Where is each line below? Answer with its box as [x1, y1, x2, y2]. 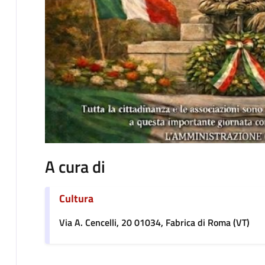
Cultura [59, 190, 93, 207]
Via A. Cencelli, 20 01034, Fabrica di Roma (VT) [59, 215, 250, 230]
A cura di [44, 154, 105, 180]
